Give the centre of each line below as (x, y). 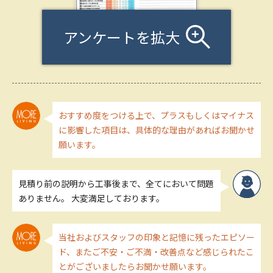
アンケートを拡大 (121, 37)
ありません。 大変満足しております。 (91, 198)
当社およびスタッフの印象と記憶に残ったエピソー (157, 237)
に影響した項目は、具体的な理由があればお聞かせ (157, 129)
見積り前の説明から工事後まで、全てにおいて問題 (116, 183)
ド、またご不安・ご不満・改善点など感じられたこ (156, 251)
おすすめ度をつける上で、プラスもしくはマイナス (156, 115)
